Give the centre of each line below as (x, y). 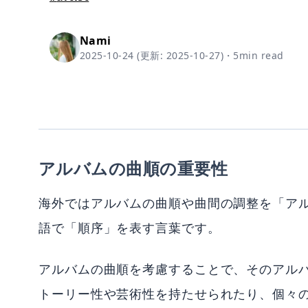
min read (261, 55)
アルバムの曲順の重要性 (133, 168)
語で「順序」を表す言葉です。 (130, 227)
